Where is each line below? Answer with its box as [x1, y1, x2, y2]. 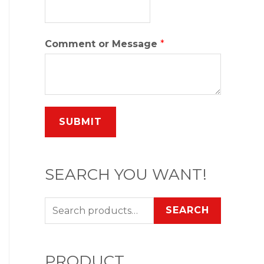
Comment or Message [45, 38, 160, 49]
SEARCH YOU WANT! [45, 165, 207, 184]
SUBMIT [59, 115, 102, 127]
